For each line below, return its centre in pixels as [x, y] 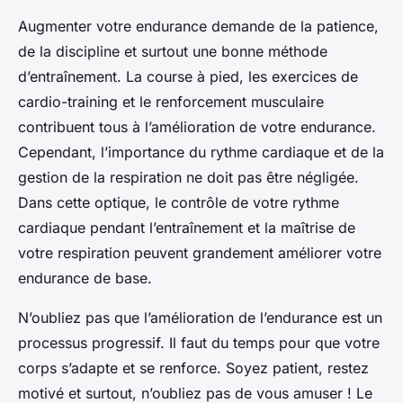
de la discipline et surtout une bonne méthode [173, 51]
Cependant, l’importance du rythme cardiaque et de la [201, 152]
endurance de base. [85, 278]
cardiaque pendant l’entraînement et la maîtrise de [187, 227]
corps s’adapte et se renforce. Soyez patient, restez [193, 367]
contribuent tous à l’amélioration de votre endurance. [197, 126]
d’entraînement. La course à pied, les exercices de [188, 76]
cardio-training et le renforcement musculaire [171, 101]
